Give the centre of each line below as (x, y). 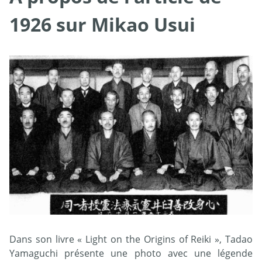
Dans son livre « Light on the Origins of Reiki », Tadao (131, 239)
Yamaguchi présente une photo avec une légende (131, 253)
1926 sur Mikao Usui (102, 24)
